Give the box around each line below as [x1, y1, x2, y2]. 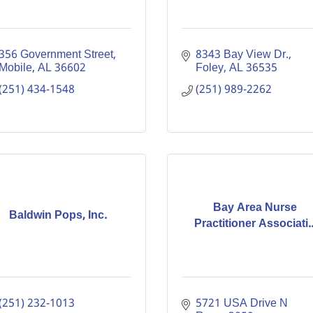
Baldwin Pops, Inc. [8, 206, 107, 225]
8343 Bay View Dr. [196, 45, 289, 64]
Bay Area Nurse [213, 198, 298, 217]
